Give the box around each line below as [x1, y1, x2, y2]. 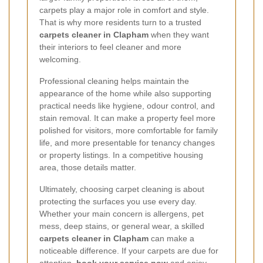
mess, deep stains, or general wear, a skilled [39, 221, 204, 231]
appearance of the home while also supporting [39, 88, 211, 98]
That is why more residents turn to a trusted [39, 17, 201, 27]
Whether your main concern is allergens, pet [39, 208, 204, 218]
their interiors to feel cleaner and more [39, 42, 181, 52]
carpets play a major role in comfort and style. [39, 5, 209, 15]
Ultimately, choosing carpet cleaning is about [39, 184, 204, 194]
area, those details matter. [39, 162, 136, 172]
